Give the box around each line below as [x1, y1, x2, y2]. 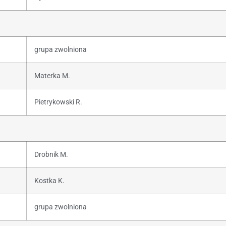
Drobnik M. [34, 150, 68, 159]
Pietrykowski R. [34, 97, 82, 106]
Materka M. [34, 71, 70, 80]
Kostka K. [34, 176, 65, 185]
